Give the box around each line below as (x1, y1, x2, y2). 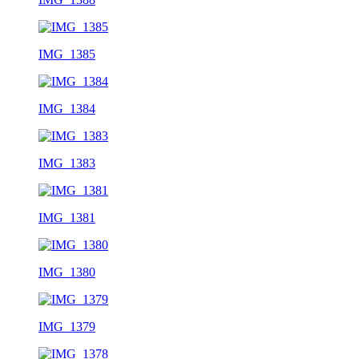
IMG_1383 (38, 155, 95, 170)
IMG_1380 (38, 264, 95, 279)
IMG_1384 (38, 101, 95, 115)
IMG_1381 (38, 210, 95, 224)
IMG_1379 (38, 319, 95, 333)
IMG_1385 (38, 46, 95, 61)
